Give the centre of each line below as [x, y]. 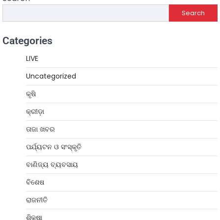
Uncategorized [51, 76]
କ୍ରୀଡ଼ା [35, 112]
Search [193, 13]
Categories [27, 41]
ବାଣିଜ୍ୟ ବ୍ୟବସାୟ [52, 165]
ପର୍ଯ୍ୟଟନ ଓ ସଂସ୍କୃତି [54, 147]
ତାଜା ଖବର [41, 129]
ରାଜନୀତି [37, 200]
